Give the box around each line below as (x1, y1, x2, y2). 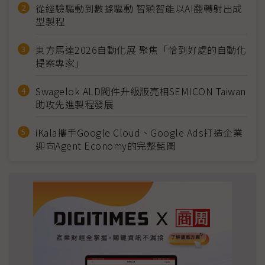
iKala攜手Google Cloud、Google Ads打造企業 (35, 125, 243, 140)
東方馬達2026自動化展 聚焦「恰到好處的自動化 (35, 43, 246, 57)
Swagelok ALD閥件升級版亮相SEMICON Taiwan (35, 84, 246, 98)
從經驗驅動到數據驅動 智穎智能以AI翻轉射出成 (35, 1, 243, 15)
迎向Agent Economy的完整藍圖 (35, 138, 176, 153)
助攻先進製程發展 (35, 97, 114, 111)
